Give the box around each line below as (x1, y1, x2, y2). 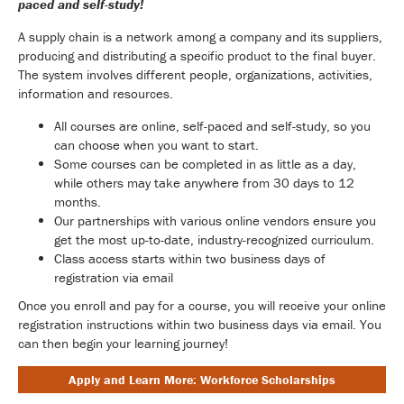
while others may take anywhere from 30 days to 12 (54, 173, 354, 191)
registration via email (54, 268, 173, 286)
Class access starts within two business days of (54, 249, 326, 267)
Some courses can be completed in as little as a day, (54, 154, 356, 172)
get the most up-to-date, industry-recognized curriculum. (54, 230, 374, 248)
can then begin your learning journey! (18, 334, 228, 352)
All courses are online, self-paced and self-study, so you (54, 116, 371, 134)
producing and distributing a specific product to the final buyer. (18, 46, 376, 64)
